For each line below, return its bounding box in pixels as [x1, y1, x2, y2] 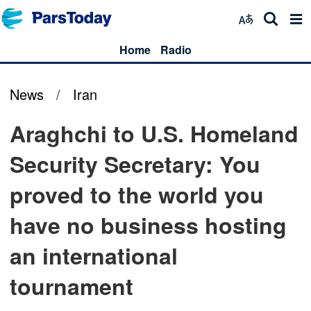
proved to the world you [10, 178, 264, 210]
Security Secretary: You [10, 148, 260, 180]
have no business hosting [10, 209, 287, 241]
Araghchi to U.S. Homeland [10, 117, 299, 149]
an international [10, 239, 178, 271]
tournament [10, 270, 133, 302]
